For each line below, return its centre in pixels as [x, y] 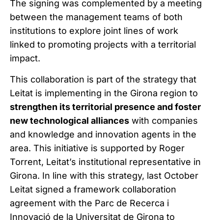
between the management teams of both [96, 17]
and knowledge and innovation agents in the [103, 134]
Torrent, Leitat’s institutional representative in [105, 162]
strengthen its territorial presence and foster [105, 107]
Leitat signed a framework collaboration [93, 189]
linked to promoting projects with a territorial [103, 45]
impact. [25, 58]
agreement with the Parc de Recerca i [89, 203]
